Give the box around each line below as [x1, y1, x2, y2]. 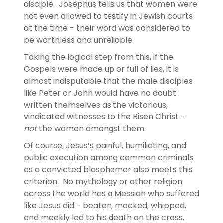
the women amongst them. [39, 122, 152, 134]
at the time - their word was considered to [24, 22, 190, 34]
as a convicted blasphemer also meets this [24, 163, 193, 175]
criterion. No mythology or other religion [24, 175, 182, 187]
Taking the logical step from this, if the [24, 51, 173, 63]
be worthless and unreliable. [24, 34, 134, 46]
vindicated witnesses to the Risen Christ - [24, 111, 185, 122]
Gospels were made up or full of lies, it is [24, 63, 179, 75]
